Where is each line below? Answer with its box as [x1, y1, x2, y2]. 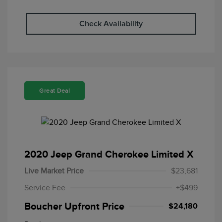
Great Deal [39, 87, 70, 95]
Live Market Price [24, 166, 84, 176]
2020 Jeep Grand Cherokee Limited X [24, 149, 193, 160]
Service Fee [24, 183, 65, 193]
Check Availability [79, 20, 143, 28]
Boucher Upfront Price [24, 201, 124, 212]
